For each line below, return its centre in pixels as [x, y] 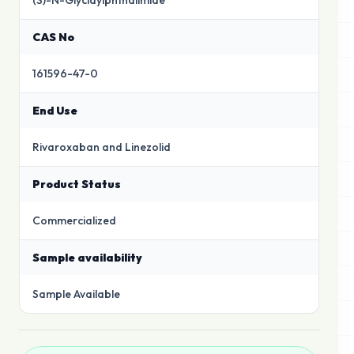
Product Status [77, 185]
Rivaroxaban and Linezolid [102, 147]
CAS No [53, 38]
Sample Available [76, 294]
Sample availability [87, 258]
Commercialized [74, 221]
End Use [55, 111]
